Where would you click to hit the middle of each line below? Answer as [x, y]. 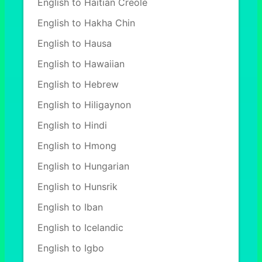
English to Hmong [77, 146]
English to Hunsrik [77, 187]
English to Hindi [72, 125]
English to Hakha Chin [86, 23]
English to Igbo [71, 248]
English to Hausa [75, 43]
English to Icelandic [80, 227]
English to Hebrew [78, 84]
